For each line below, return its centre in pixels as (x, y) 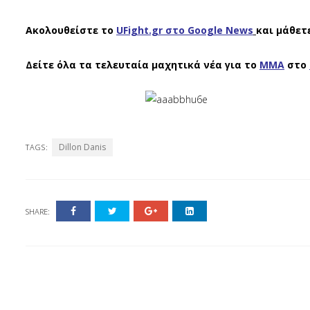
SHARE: (38, 211)
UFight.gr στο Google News (185, 30)
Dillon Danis (82, 147)
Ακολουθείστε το (70, 30)
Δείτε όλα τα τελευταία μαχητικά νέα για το (141, 64)
